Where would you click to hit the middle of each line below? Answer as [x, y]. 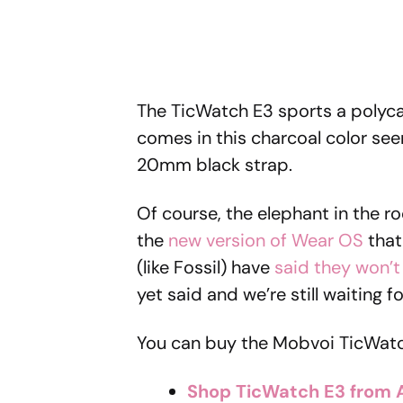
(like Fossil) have [206, 267]
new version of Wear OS [266, 240]
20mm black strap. [215, 164]
